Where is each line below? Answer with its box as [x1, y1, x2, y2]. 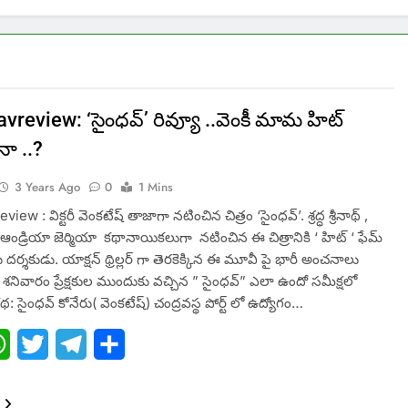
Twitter [48, 335, 96, 354]
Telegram [87, 335, 151, 354]
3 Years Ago [15, 178, 81, 197]
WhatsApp [10, 335, 82, 354]
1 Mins [138, 178, 174, 197]
